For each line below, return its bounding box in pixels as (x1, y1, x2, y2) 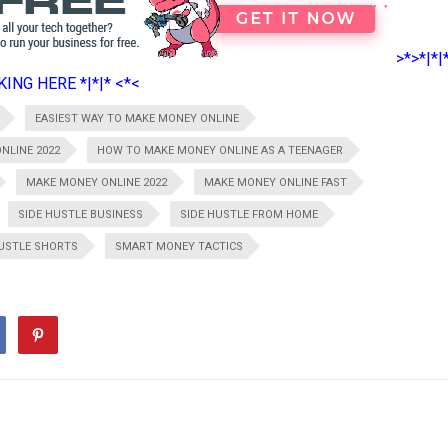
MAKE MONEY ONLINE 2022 (26, 176, 167, 189)
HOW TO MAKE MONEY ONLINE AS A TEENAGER (97, 144, 343, 157)
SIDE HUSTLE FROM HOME (180, 208, 318, 221)
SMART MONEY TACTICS (115, 240, 243, 253)
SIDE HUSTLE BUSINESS (18, 208, 143, 221)
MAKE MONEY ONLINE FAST (204, 176, 347, 189)
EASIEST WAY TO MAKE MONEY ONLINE (35, 112, 239, 125)
